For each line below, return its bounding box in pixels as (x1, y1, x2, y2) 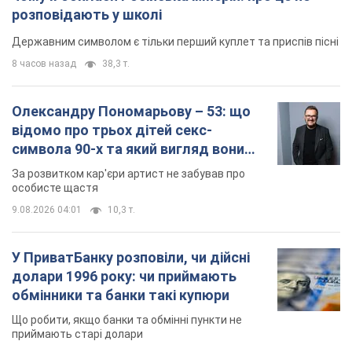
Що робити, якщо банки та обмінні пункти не (12, 313, 242, 327)
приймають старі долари (12, 328, 143, 341)
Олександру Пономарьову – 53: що (12, 103, 251, 120)
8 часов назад (12, 58, 76, 70)
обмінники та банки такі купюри (12, 287, 229, 304)
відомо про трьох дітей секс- (12, 122, 212, 139)
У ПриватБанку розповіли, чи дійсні (12, 249, 250, 266)
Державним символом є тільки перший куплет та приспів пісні (12, 35, 339, 49)
